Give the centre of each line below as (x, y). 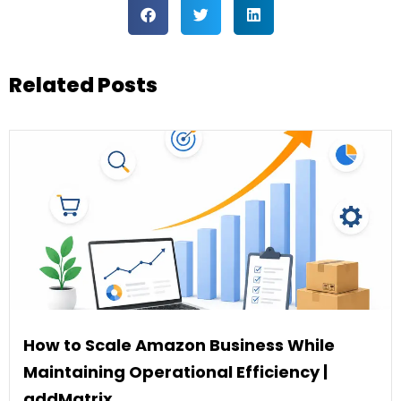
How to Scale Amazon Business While (179, 346)
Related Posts (83, 85)
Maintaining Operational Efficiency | (175, 372)
